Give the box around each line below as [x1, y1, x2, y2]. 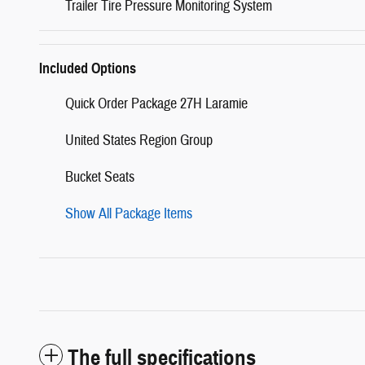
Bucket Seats [65, 167, 134, 187]
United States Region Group [65, 130, 213, 150]
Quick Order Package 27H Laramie [65, 94, 248, 113]
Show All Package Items [65, 204, 192, 223]
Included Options [39, 59, 136, 77]
